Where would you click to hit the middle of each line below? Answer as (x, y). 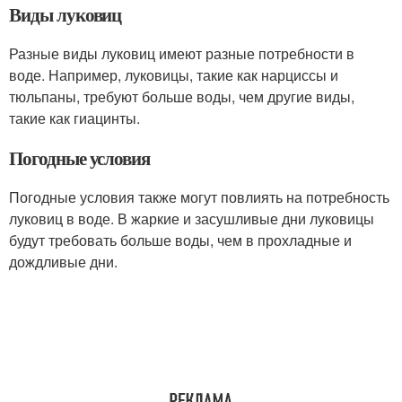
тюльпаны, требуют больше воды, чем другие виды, (182, 96)
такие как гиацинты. (74, 118)
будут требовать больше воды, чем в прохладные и (180, 240)
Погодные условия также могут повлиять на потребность (199, 197)
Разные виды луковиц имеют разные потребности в (182, 53)
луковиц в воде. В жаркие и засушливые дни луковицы (192, 218)
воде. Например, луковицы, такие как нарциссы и (174, 75)
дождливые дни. (63, 262)
